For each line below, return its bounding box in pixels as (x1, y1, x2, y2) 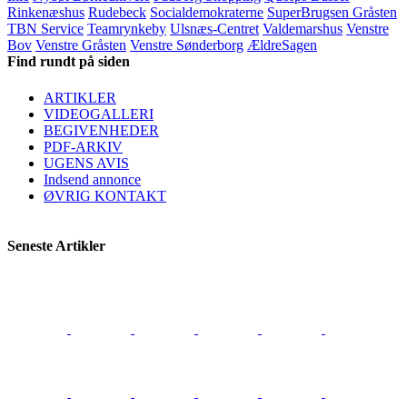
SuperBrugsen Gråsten (267, 5, 397, 21)
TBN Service (7, 21, 84, 37)
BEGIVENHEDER (44, 122, 159, 138)
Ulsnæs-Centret (170, 21, 259, 37)
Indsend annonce (44, 171, 141, 187)
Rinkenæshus (7, 5, 84, 21)
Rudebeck (88, 5, 146, 21)
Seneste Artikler (7, 237, 105, 253)
